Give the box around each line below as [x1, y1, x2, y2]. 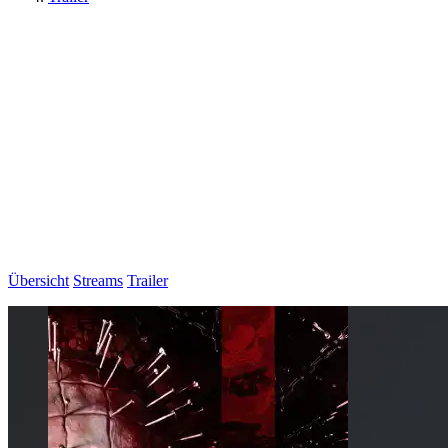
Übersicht [8, 272, 69, 289]
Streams [73, 272, 123, 289]
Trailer [127, 272, 168, 289]
